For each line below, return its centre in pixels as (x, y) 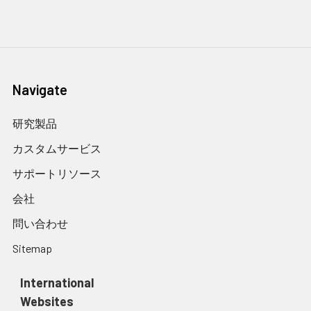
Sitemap (32, 248)
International (57, 283)
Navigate (40, 90)
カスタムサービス (57, 148)
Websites (47, 301)
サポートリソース (57, 173)
